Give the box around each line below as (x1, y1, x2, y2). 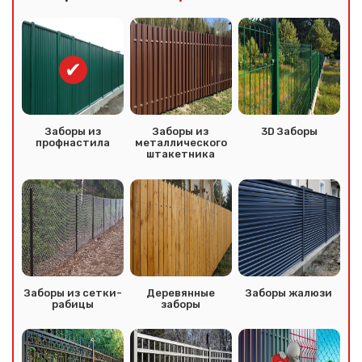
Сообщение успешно (78, 332, 284, 355)
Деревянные (146, 286, 216, 299)
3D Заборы (260, 124, 318, 137)
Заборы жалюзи (246, 286, 333, 299)
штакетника (146, 147, 216, 160)
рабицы (52, 297, 95, 310)
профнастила (36, 136, 111, 149)
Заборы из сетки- (23, 286, 122, 299)
